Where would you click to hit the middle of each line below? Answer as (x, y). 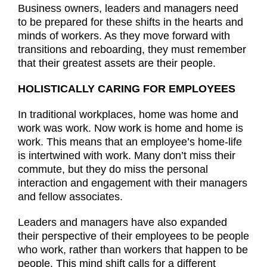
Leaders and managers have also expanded (122, 222)
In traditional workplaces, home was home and (128, 114)
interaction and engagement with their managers (133, 183)
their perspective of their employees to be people (133, 236)
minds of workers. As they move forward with (124, 35)
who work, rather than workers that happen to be (133, 249)
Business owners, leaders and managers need (128, 8)
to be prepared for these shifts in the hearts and (131, 22)
